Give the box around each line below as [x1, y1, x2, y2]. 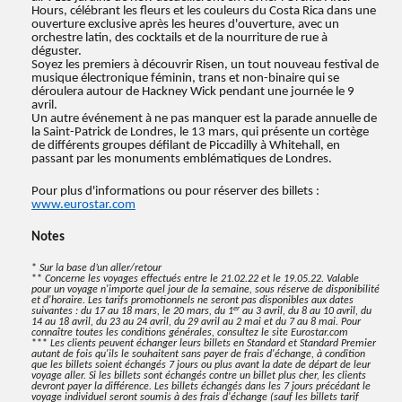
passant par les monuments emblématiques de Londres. [31, 153, 332, 166]
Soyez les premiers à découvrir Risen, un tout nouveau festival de [31, 58, 379, 72]
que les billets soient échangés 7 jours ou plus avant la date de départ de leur [31, 360, 371, 371]
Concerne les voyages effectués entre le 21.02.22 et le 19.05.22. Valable [45, 274, 359, 284]
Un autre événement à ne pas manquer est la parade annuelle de [31, 112, 377, 126]
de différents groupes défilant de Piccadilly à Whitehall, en [31, 139, 340, 153]
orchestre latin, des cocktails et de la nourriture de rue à [31, 31, 328, 45]
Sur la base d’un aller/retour [39, 263, 162, 274]
